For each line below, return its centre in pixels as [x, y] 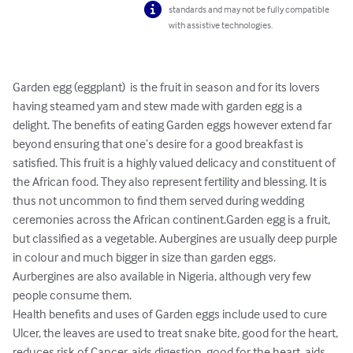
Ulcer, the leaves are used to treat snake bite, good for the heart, [176, 333]
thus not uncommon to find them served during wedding [160, 201]
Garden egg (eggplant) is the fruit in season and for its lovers [167, 87]
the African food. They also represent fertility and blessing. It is [171, 182]
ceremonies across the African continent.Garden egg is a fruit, [173, 219]
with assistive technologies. [221, 25]
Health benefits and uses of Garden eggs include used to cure [171, 314]
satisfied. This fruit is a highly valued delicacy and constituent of [175, 163]
